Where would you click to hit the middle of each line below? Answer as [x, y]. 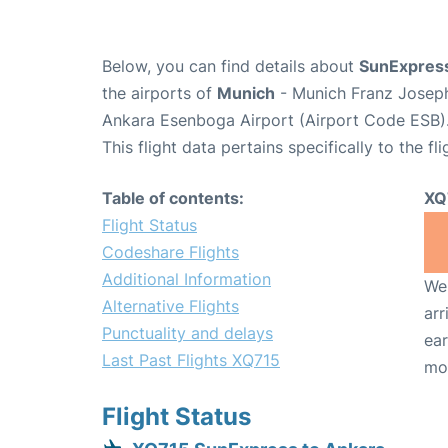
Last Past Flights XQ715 [191, 360]
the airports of [159, 93]
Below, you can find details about [230, 66]
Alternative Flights [170, 306]
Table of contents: [173, 198]
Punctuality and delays [187, 333]
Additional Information [186, 279]
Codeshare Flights [170, 252]
